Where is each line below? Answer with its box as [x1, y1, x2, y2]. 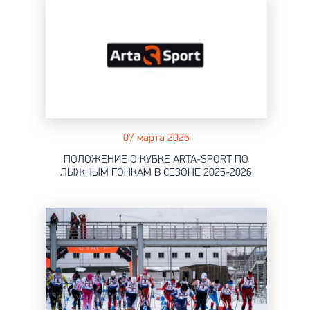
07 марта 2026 [122, 132, 190, 144]
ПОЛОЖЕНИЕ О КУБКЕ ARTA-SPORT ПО [64, 154, 248, 165]
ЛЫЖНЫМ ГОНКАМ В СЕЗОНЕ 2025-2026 [60, 167, 252, 179]
